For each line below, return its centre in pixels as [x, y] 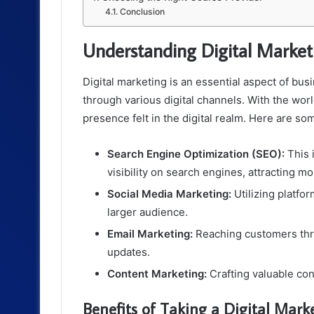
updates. [129, 252]
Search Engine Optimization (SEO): [196, 153]
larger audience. [148, 212]
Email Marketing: [150, 233]
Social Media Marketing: [169, 193]
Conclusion [142, 12]
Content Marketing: [157, 273]
